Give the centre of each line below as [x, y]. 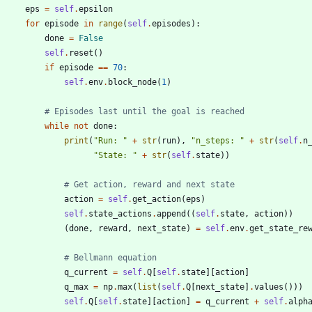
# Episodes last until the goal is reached [145, 111]
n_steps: [218, 140]
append [171, 213]
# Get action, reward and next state [149, 184]
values [269, 287]
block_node [132, 82]
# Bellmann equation [110, 257]
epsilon [96, 9]
